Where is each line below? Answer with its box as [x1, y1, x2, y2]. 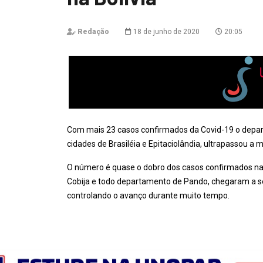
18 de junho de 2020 [131, 28, 200, 36]
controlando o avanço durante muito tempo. [67, 191, 230, 200]
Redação [77, 28, 109, 36]
